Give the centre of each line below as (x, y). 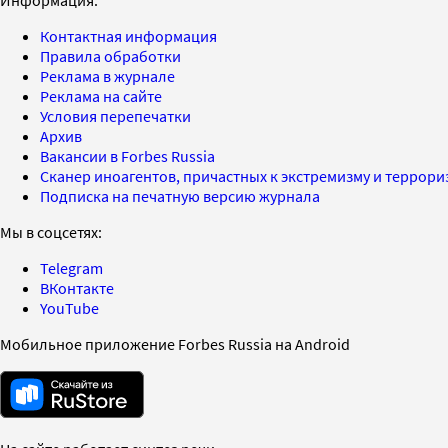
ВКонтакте (77, 287)
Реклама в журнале (107, 75)
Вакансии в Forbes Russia (127, 155)
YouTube (69, 307)
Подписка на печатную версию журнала (180, 195)
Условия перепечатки (115, 115)
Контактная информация (128, 35)
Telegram (71, 267)
